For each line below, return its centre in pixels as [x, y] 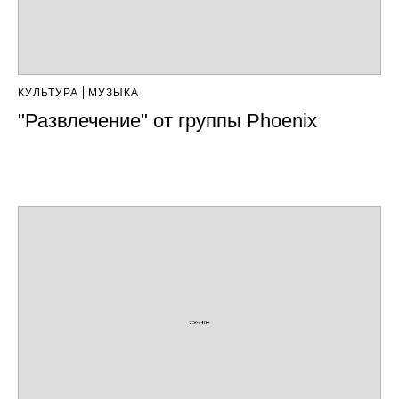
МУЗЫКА [114, 93]
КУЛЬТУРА [48, 93]
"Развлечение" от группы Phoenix [167, 121]
